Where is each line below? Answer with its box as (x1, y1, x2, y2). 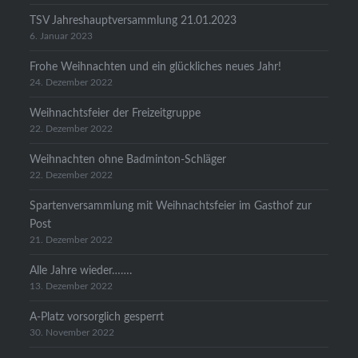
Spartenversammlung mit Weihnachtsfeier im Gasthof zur (30, 200, 312, 213)
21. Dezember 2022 (30, 236, 113, 245)
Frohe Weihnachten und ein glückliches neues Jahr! (30, 61, 282, 74)
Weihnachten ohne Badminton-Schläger (30, 153, 227, 166)
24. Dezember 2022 (30, 78, 113, 88)
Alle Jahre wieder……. (30, 265, 133, 277)
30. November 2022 (30, 328, 115, 338)
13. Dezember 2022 (30, 282, 113, 292)
